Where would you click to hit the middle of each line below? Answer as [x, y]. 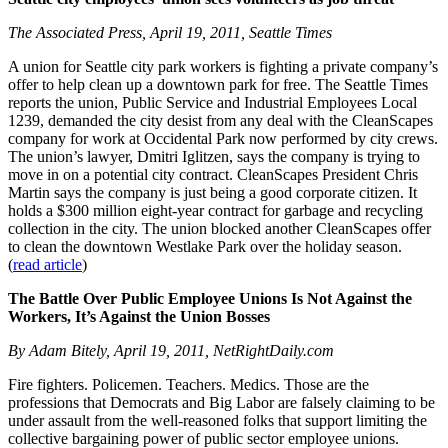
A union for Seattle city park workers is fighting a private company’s [223, 67]
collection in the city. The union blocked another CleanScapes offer [219, 229]
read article [47, 265]
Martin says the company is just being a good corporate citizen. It [212, 193]
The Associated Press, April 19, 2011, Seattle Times [170, 33]
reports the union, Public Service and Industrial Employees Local [212, 103]
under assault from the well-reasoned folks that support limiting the [217, 421]
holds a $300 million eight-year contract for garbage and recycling [215, 211]
